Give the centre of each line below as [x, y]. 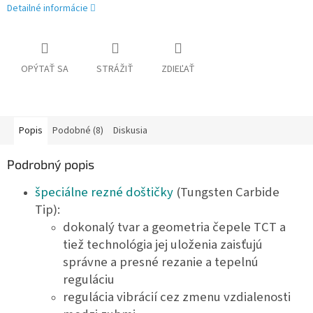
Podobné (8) [78, 131]
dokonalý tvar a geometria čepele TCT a [174, 227]
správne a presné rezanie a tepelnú [161, 262]
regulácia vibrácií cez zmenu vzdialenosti [177, 297]
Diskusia [130, 131]
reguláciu [89, 280]
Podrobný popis [51, 165]
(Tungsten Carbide [226, 192]
